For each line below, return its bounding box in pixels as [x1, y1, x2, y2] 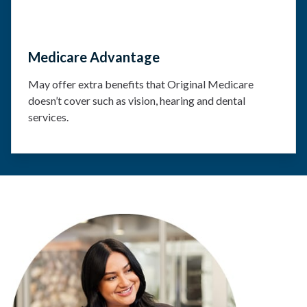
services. [28, 110, 69, 123]
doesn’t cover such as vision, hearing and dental [28, 94, 245, 107]
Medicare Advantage [28, 49, 160, 65]
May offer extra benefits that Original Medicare [28, 77, 254, 90]
